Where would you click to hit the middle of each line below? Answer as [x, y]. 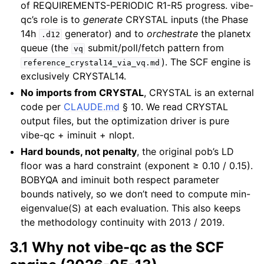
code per [42, 107]
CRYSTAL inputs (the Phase [186, 20]
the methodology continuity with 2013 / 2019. [123, 222]
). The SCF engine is [206, 62]
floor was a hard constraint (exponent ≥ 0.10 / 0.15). [137, 166]
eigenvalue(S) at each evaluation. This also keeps [131, 208]
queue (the [46, 48]
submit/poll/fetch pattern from [155, 48]
